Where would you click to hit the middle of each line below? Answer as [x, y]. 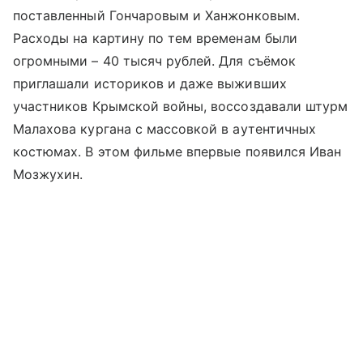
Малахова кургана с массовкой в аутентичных [165, 129]
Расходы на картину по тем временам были [155, 38]
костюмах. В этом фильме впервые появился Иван [177, 152]
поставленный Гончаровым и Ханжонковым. [156, 16]
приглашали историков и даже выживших [150, 84]
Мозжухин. [48, 175]
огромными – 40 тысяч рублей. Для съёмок [154, 61]
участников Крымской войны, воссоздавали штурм [181, 107]
